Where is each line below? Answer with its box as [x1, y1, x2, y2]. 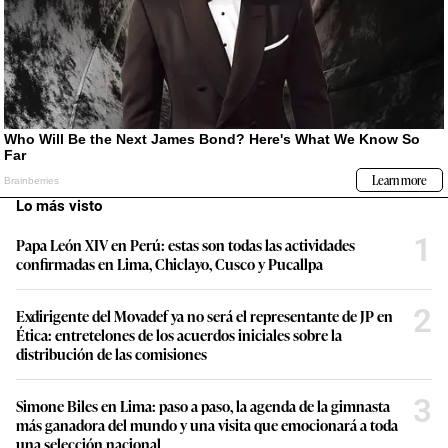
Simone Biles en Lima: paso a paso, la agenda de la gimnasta [16, 394, 390, 416]
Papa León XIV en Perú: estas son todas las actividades [16, 233, 355, 255]
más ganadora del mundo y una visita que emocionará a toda [16, 413, 398, 435]
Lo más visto [16, 196, 102, 215]
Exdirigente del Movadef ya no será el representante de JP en [16, 304, 393, 326]
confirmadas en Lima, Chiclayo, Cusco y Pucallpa [16, 252, 323, 274]
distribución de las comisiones [16, 342, 207, 364]
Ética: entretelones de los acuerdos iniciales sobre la [16, 323, 342, 345]
